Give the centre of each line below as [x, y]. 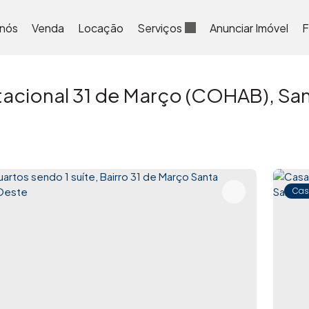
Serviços [159, 28]
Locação [100, 28]
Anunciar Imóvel [249, 28]
